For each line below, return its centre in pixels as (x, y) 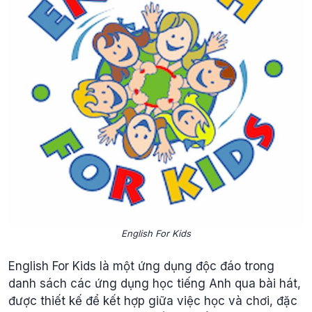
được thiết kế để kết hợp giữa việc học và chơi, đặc (153, 301)
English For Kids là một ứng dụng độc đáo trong (141, 266)
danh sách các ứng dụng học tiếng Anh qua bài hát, (155, 284)
